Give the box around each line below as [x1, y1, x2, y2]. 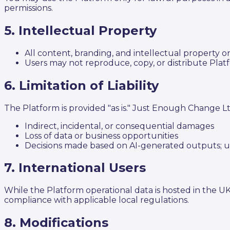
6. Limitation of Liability [4, 78, 159, 93]
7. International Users [4, 160, 146, 176]
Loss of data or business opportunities [25, 130, 178, 141]
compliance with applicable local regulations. [4, 195, 189, 205]
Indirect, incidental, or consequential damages [25, 121, 214, 131]
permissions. [4, 3, 53, 13]
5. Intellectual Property [4, 23, 157, 38]
